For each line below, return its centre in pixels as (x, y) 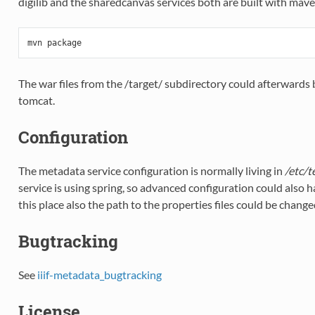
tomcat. (36, 101)
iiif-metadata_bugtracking (99, 275)
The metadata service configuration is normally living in (151, 171)
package (64, 43)
